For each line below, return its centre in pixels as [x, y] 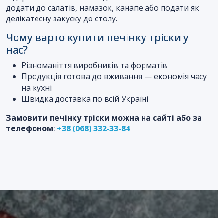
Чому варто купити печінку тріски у [97, 37]
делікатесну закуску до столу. [62, 18]
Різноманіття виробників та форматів [94, 65]
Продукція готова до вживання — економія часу [114, 76]
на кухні [36, 88]
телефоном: [31, 128]
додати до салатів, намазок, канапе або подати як [102, 8]
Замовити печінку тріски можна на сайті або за [104, 118]
